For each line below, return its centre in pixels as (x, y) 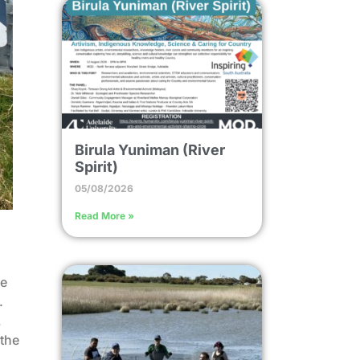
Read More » (104, 216)
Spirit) (96, 167)
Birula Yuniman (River (149, 150)
